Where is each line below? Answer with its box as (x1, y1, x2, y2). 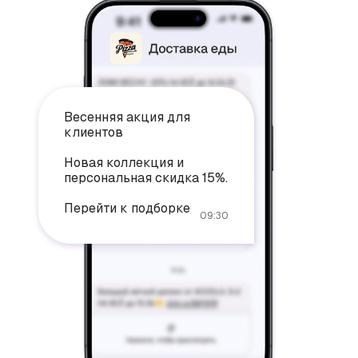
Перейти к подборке (63, 199, 190, 217)
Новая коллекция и (63, 153, 184, 171)
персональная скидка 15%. (63, 169, 228, 186)
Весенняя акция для (63, 108, 190, 125)
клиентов (63, 123, 123, 141)
